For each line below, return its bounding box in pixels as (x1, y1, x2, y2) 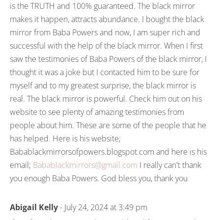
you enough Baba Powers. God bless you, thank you (10, 173, 188, 184)
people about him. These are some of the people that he (10, 120, 206, 131)
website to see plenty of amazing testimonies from (10, 107, 184, 117)
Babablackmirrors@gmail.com (33, 160, 137, 170)
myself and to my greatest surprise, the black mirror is (10, 80, 196, 91)
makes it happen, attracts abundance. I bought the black (10, 14, 204, 25)
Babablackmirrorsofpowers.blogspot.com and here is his (10, 146, 207, 157)
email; (10, 160, 33, 170)
